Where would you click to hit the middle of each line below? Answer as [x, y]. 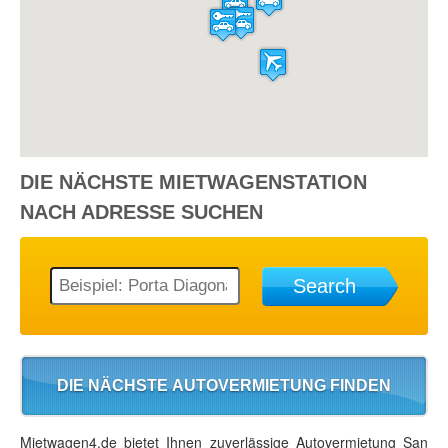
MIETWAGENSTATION [263, 182]
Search [324, 286]
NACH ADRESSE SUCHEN [141, 212]
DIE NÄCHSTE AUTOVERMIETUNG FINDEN [224, 386]
